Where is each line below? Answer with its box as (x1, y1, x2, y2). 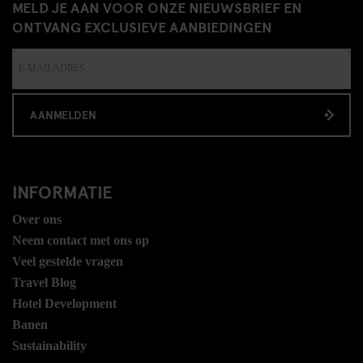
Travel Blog (12, 275, 76, 289)
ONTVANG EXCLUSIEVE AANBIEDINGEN (12, 15, 272, 36)
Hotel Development (12, 296, 117, 310)
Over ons (12, 211, 62, 226)
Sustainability (12, 338, 87, 352)
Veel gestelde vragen (12, 254, 123, 268)
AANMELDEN (30, 106, 96, 122)
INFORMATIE (12, 178, 113, 203)
